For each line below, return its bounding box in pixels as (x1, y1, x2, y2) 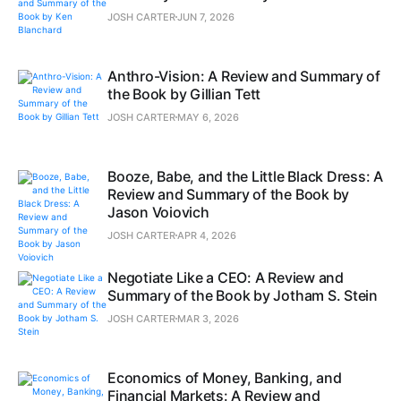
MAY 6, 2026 (177, 110, 239, 124)
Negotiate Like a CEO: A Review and (107, 268, 344, 286)
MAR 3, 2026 (177, 311, 239, 325)
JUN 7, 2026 (177, 10, 235, 23)
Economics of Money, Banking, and (107, 368, 342, 387)
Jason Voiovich (107, 202, 209, 221)
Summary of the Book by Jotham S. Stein (107, 286, 378, 304)
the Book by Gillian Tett (107, 84, 261, 103)
